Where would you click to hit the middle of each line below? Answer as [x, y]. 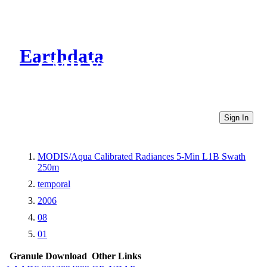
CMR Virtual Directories [139, 66]
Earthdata [62, 56]
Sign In [236, 117]
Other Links [117, 256]
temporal [54, 184]
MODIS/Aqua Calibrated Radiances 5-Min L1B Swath [142, 156]
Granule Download [48, 256]
